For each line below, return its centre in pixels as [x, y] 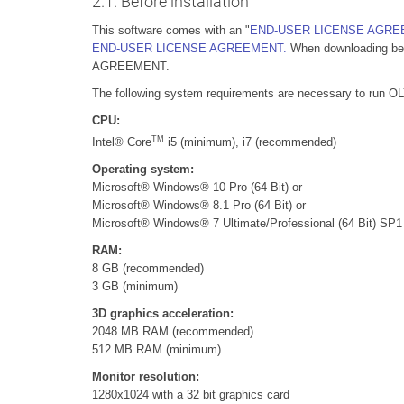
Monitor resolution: [146, 377]
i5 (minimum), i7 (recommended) [250, 142]
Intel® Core [122, 142]
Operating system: [143, 170]
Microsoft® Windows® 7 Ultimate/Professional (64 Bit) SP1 [247, 224]
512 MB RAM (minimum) [156, 350]
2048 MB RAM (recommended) [173, 332]
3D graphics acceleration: [163, 314]
